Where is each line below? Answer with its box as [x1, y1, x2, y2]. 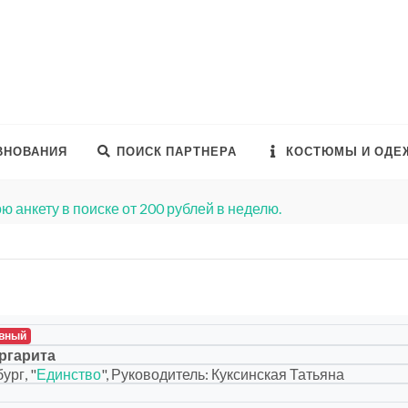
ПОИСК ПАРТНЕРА [117, 143, 237, 160]
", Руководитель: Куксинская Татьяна [101, 365, 345, 382]
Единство [36, 365, 102, 382]
